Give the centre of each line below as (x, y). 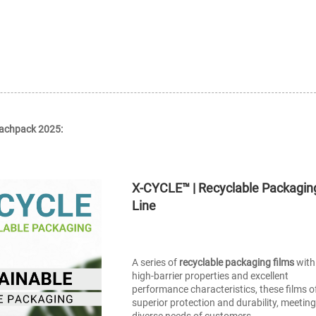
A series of (156, 263)
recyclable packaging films (237, 263)
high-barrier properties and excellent (211, 276)
